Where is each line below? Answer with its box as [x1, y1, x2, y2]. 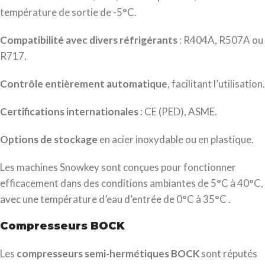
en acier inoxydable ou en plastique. [98, 132, 254, 146]
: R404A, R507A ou [177, 33, 263, 46]
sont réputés [199, 247, 257, 260]
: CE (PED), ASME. [138, 105, 217, 118]
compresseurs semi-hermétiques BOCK [17, 247, 199, 260]
